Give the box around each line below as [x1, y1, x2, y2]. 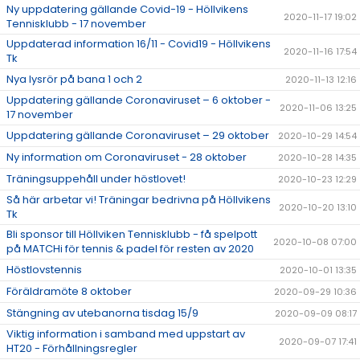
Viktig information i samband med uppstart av [6, 326, 245, 342]
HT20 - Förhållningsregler [6, 341, 137, 356]
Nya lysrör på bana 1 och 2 [6, 72, 142, 87]
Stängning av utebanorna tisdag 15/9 [6, 305, 198, 321]
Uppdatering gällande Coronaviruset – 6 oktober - [6, 92, 271, 108]
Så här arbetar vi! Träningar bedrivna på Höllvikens [6, 192, 271, 207]
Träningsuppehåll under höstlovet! [6, 171, 186, 186]
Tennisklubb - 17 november [6, 16, 146, 31]
